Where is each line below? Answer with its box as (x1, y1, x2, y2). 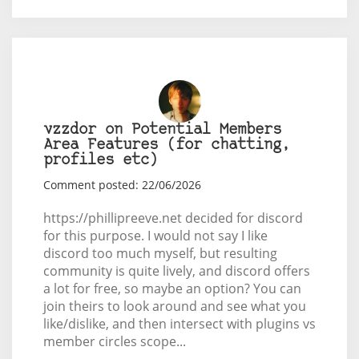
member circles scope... (42, 333, 186, 351)
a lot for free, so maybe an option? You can (42, 280, 301, 298)
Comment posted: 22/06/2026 (42, 177, 201, 193)
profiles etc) (42, 153, 158, 169)
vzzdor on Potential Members (42, 123, 281, 139)
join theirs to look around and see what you (42, 297, 306, 316)
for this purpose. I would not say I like (42, 227, 268, 245)
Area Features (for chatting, (42, 138, 290, 154)
